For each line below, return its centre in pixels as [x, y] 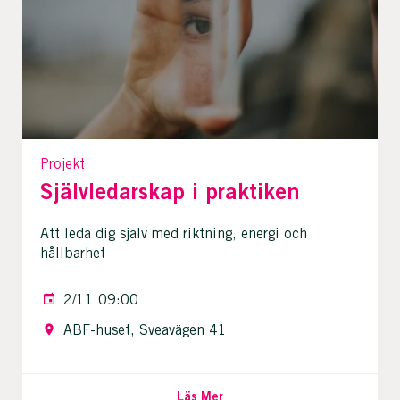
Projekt [62, 163]
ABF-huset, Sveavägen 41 [145, 329]
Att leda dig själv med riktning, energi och [174, 233]
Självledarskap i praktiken [170, 191]
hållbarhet [73, 253]
